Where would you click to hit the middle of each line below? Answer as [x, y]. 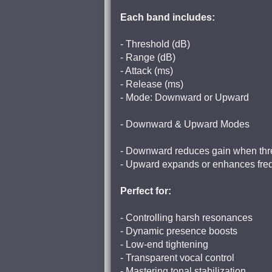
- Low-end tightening [164, 244]
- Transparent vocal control [177, 258]
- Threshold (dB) [155, 44]
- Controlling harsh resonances [186, 218]
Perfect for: [146, 191]
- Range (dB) [148, 57]
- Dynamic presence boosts [179, 231]
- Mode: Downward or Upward [185, 97]
